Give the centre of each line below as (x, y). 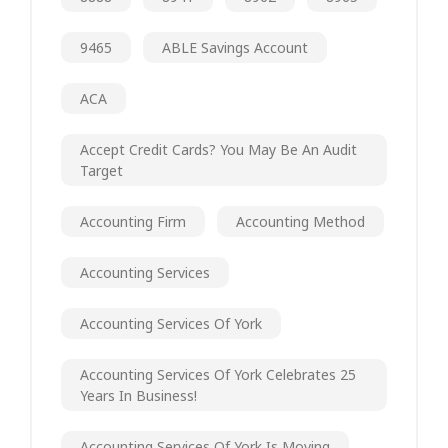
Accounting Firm (133, 221)
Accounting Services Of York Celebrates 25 (218, 374)
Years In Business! (138, 395)
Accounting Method (300, 221)
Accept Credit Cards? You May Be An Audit (218, 149)
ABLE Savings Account (235, 47)
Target (101, 170)
